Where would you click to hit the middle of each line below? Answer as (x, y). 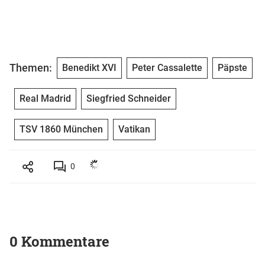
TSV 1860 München (61, 129)
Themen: (31, 68)
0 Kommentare (59, 241)
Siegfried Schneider (129, 98)
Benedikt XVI (89, 67)
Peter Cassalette (167, 67)
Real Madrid (45, 98)
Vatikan (134, 129)
